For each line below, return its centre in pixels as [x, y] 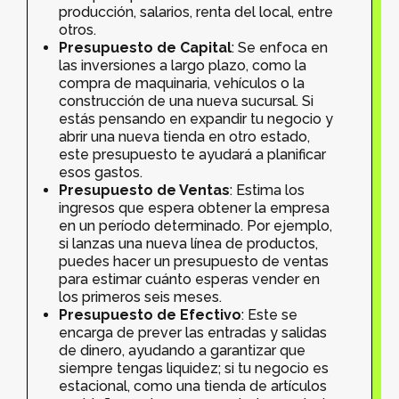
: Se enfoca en [280, 47]
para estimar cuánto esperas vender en [189, 279]
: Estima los [267, 190]
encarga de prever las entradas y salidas [193, 332]
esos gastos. [101, 172]
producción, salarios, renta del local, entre [196, 12]
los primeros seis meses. [140, 297]
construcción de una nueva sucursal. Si [186, 101]
